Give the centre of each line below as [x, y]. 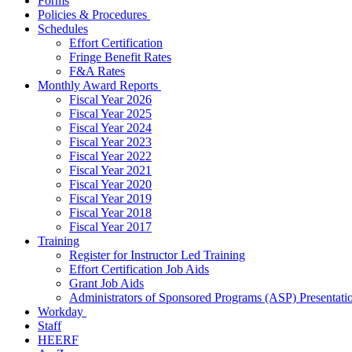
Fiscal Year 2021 [110, 170]
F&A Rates [97, 71]
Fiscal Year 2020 [110, 184]
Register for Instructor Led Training [157, 255]
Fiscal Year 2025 [110, 114]
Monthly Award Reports [99, 85]
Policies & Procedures [94, 15]
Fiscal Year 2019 [110, 198]
